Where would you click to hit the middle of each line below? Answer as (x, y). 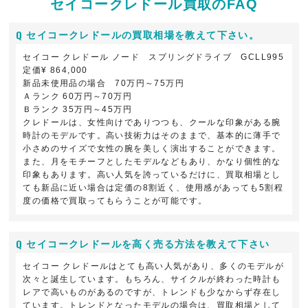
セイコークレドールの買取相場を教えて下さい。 (143, 35)
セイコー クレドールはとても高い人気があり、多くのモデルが (154, 266)
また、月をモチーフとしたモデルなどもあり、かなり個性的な (152, 162)
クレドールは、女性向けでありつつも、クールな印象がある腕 (152, 123)
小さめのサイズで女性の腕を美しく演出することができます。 (152, 149)
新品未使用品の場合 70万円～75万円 (104, 84)
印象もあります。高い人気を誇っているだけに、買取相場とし (152, 175)
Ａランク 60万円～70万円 (78, 97)
